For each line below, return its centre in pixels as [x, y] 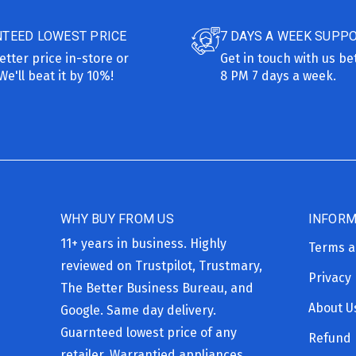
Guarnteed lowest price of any [149, 332]
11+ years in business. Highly [143, 243]
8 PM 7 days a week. [278, 75]
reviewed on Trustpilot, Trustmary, [161, 265]
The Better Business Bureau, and [157, 288]
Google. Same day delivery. [138, 310]
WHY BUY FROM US [117, 219]
